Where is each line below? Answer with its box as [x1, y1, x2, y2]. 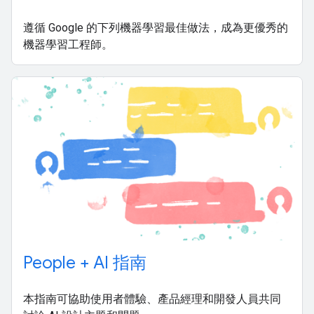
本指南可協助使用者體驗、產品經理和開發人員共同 [23, 292, 281, 306]
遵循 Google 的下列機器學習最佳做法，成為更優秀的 [23, 20, 288, 34]
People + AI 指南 [23, 252, 146, 273]
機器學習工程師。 [23, 37, 113, 51]
